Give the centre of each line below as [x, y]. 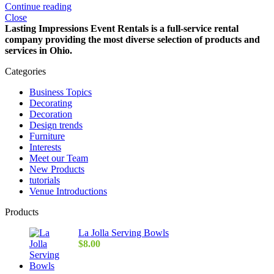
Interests [45, 147]
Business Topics [61, 92]
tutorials [45, 180]
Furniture [47, 136]
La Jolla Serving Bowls [124, 232]
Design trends [56, 125]
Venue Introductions [68, 191]
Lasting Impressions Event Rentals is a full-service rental [122, 28]
